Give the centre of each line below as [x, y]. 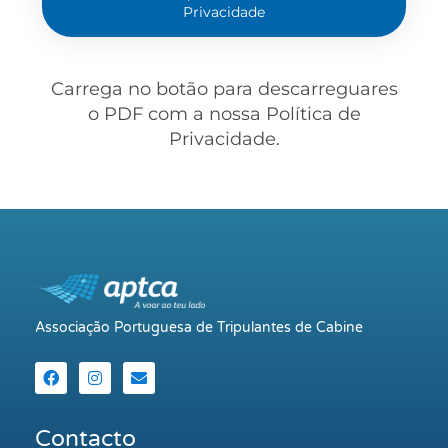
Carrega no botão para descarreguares [224, 89]
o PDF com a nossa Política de [224, 114]
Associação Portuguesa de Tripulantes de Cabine [199, 328]
